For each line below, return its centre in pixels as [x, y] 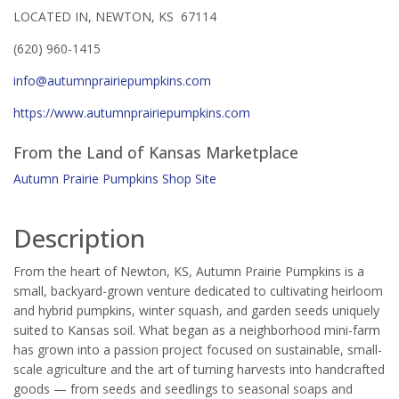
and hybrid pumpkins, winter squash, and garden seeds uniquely [196, 310]
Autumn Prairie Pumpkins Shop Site [115, 178]
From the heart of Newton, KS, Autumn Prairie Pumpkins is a [189, 271]
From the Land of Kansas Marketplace [156, 152]
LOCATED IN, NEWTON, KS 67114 [115, 16]
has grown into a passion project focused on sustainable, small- [198, 349]
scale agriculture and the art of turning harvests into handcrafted [199, 369]
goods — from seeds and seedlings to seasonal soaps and [183, 388]
